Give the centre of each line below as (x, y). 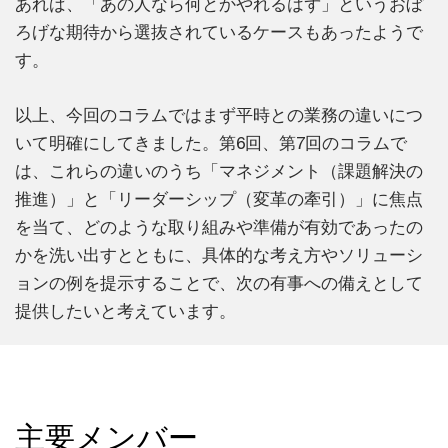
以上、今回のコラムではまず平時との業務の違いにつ (219, 115)
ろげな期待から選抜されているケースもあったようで (219, 32)
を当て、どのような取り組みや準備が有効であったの (219, 227)
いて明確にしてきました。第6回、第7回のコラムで (211, 143)
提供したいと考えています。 (125, 311)
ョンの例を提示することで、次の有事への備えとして (219, 283)
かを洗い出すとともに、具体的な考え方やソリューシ (219, 255)
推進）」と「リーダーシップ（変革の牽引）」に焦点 (219, 199)
